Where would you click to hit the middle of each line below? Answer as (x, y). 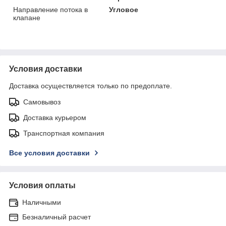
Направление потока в (50, 9)
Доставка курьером (55, 117)
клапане (27, 17)
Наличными (42, 202)
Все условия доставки (49, 153)
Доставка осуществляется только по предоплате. (91, 86)
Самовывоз (42, 102)
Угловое (124, 9)
